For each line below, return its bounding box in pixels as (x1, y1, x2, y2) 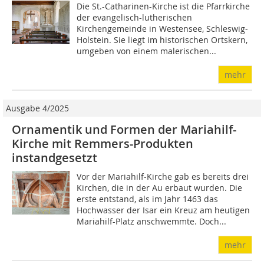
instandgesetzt (12, 150, 97, 166)
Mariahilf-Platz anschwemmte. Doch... (77, 216, 227, 227)
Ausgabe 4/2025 (6, 103, 69, 114)
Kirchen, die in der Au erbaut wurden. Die (77, 182, 243, 194)
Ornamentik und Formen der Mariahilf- (12, 121, 236, 138)
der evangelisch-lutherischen (77, 12, 193, 24)
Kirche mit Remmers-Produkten (12, 136, 193, 152)
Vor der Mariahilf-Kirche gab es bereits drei (77, 171, 249, 183)
